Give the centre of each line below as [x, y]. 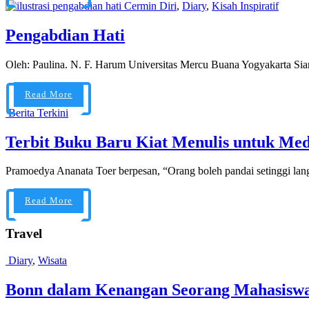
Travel [24, 234]
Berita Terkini [38, 112]
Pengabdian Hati [65, 35]
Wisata [52, 260]
